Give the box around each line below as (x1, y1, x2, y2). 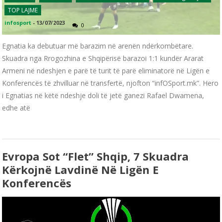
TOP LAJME (8, 6, 38, 15)
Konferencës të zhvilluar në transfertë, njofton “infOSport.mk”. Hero (2, 78, 219, 88)
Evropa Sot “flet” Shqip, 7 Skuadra (2, 149, 189, 164)
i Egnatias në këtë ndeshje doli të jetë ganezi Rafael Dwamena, (2, 91, 205, 101)
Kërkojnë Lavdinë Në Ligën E (2, 162, 159, 177)
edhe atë (2, 103, 31, 113)
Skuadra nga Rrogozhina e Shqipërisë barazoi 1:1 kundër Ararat (2, 54, 204, 63)
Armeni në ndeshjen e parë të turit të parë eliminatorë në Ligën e (2, 66, 210, 76)
